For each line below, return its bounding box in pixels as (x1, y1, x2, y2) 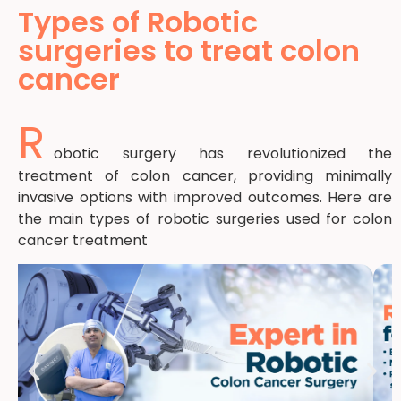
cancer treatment (18, 229, 148, 251)
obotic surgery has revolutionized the (54, 142, 392, 164)
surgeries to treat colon (18, 30, 360, 71)
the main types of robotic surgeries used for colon (18, 208, 392, 229)
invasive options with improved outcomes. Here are (18, 186, 392, 208)
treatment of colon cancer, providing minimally (18, 165, 392, 186)
